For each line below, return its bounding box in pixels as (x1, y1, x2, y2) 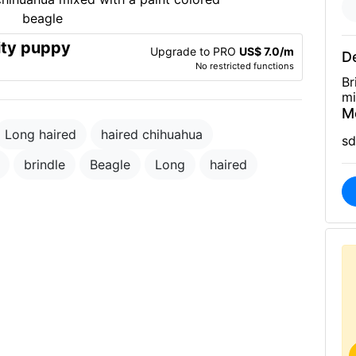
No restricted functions (195, 60, 294, 72)
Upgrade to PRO (149, 44, 239, 58)
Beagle (90, 157, 130, 172)
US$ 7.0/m (238, 44, 294, 58)
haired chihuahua (101, 126, 203, 142)
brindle (24, 157, 65, 172)
